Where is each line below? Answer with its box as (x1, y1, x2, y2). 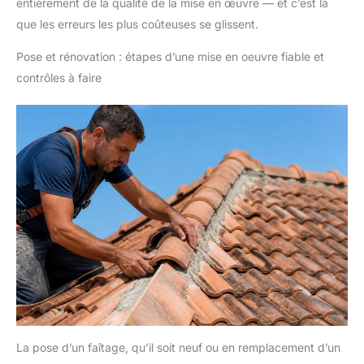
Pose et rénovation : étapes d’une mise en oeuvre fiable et (16, 50, 324, 64)
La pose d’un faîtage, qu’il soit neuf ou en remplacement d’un (16, 340, 340, 355)
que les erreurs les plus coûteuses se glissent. (16, 17, 258, 32)
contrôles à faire (16, 71, 102, 85)
